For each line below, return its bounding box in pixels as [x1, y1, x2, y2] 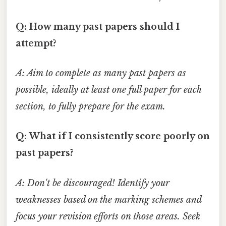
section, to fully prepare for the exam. [16, 101, 165, 112]
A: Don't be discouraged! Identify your [16, 177, 169, 189]
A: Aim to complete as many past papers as [16, 68, 186, 79]
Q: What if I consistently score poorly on [16, 131, 210, 142]
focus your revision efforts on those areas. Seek [16, 210, 200, 222]
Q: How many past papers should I [16, 21, 180, 32]
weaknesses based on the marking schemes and [16, 194, 201, 205]
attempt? [16, 37, 56, 49]
